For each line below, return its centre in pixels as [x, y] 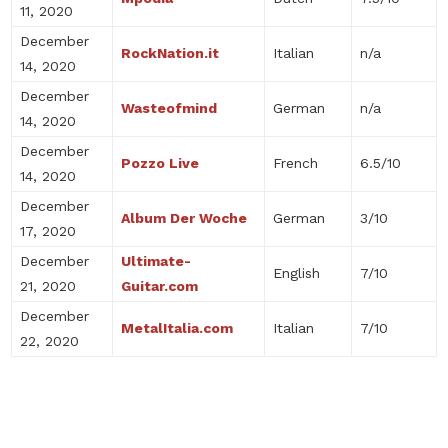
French [295, 163]
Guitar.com [159, 286]
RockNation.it [170, 53]
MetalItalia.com [177, 328]
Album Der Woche [184, 218]
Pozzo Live [160, 163]
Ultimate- [156, 261]
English [296, 273]
